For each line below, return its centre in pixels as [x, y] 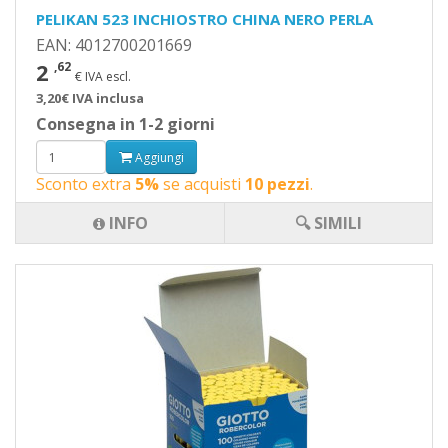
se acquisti [202, 184]
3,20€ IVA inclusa [90, 98]
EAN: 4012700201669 [114, 45]
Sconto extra [85, 184]
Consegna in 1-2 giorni [125, 124]
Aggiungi [158, 157]
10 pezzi [277, 184]
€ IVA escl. [103, 76]
